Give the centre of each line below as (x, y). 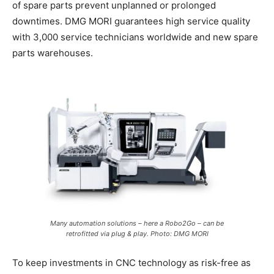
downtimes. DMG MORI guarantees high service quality (131, 21)
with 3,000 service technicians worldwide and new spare (135, 37)
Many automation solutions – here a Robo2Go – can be (137, 224)
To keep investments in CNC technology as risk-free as (131, 263)
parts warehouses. (53, 53)
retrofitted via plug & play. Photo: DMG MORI (137, 234)
